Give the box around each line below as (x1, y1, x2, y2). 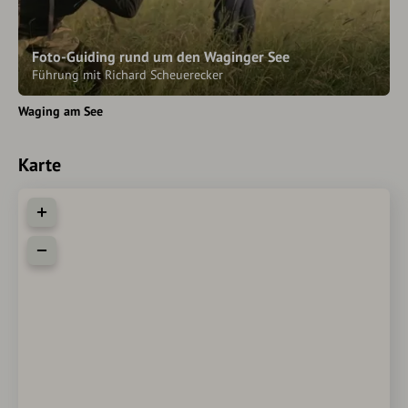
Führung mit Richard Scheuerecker (32, 66, 223, 83)
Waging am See (18, 103, 103, 119)
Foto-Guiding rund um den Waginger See (32, 47, 290, 66)
